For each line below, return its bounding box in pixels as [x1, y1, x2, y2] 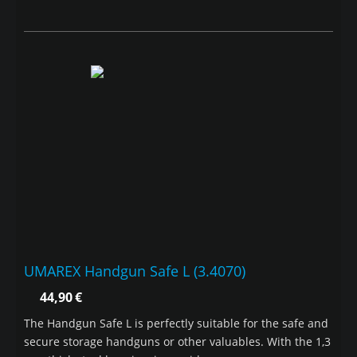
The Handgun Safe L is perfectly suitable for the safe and [24, 316, 328, 331]
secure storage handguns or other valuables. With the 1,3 [24, 334, 331, 350]
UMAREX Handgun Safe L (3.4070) [24, 261, 245, 281]
